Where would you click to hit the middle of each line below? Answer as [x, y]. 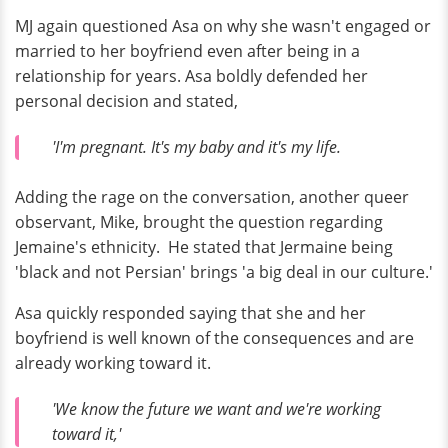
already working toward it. [113, 363]
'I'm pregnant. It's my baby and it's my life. [196, 146]
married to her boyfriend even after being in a [187, 50]
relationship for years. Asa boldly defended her [191, 75]
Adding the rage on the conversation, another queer [212, 197]
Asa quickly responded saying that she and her [190, 313]
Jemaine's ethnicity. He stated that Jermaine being [206, 247]
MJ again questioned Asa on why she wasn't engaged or [223, 25]
